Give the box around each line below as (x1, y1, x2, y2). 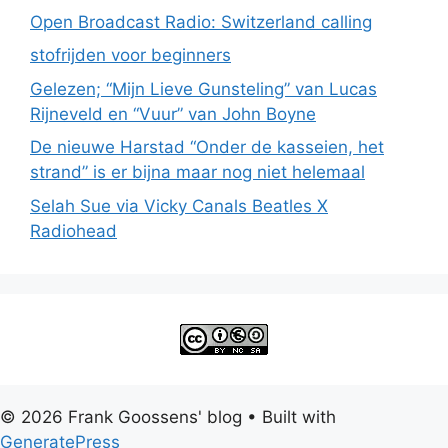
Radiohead (30, 220, 117, 241)
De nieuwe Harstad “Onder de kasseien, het (30, 137, 384, 158)
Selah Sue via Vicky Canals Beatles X (30, 195, 328, 216)
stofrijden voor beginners (30, 45, 231, 66)
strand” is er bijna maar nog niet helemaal (30, 162, 365, 183)
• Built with (242, 406, 336, 427)
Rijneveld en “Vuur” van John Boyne (30, 103, 316, 124)
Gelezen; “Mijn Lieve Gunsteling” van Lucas (30, 78, 377, 99)
